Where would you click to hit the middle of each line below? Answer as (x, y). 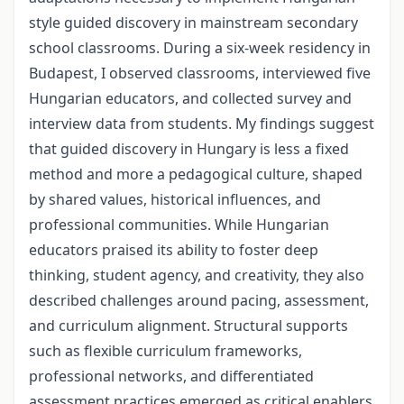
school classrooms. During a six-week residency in (200, 48)
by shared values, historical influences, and (175, 200)
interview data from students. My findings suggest (202, 124)
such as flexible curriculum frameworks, (165, 351)
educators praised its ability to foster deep (174, 250)
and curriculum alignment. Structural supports (188, 326)
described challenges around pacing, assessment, (199, 301)
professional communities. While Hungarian (179, 225)
